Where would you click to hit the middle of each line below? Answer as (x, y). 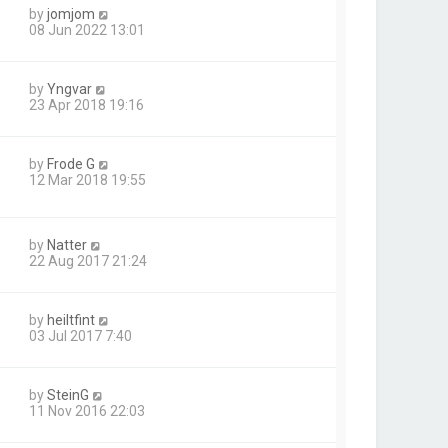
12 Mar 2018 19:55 (87, 179)
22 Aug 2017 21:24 (88, 260)
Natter (67, 244)
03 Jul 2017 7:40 (80, 335)
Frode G (71, 163)
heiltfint (71, 319)
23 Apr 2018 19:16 (86, 104)
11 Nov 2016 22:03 (87, 410)
